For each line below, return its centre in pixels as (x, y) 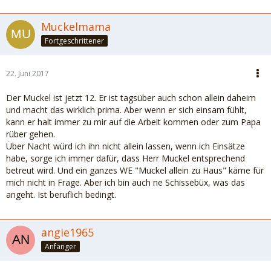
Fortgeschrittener (74, 41)
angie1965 (67, 232)
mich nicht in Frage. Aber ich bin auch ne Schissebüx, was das (126, 182)
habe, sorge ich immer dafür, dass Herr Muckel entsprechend (126, 158)
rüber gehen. (31, 134)
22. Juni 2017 (28, 73)
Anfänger (60, 246)
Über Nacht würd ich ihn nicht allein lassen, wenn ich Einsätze (126, 146)
